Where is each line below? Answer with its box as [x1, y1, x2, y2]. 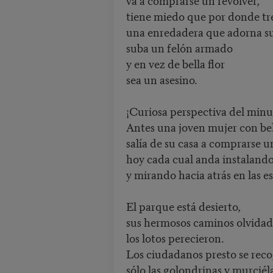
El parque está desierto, [126, 197, 241, 214]
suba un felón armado [126, 39, 233, 56]
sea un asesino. [126, 71, 197, 88]
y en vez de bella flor [126, 55, 225, 72]
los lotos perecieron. [126, 229, 224, 246]
